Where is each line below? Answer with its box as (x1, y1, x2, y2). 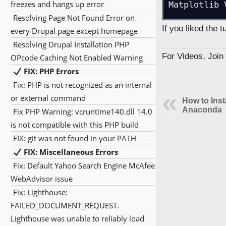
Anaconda (182, 105, 222, 114)
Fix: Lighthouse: (13, 187, 68, 197)
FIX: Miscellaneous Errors (22, 147, 119, 157)
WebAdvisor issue (11, 174, 73, 184)
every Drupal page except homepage (11, 26, 138, 36)
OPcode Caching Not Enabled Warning (11, 52, 143, 63)
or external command (11, 93, 86, 103)
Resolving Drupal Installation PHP (13, 39, 129, 49)
